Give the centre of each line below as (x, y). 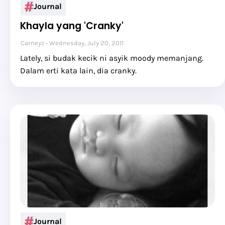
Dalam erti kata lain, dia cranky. (78, 71)
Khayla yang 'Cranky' (72, 26)
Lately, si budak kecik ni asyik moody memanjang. (112, 58)
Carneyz (32, 43)
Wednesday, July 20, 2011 (86, 43)
